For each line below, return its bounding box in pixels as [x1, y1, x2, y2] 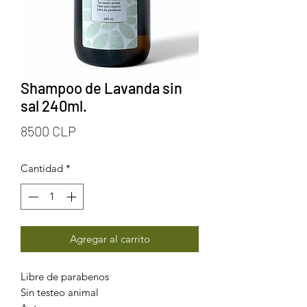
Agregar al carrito [69, 232, 150, 246]
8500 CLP [21, 122, 76, 139]
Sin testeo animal [21, 286, 99, 299]
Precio [75, 121, 114, 138]
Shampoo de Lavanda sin [21, 78, 182, 97]
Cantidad [21, 161, 63, 175]
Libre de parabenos [21, 270, 109, 284]
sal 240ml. [21, 96, 87, 114]
